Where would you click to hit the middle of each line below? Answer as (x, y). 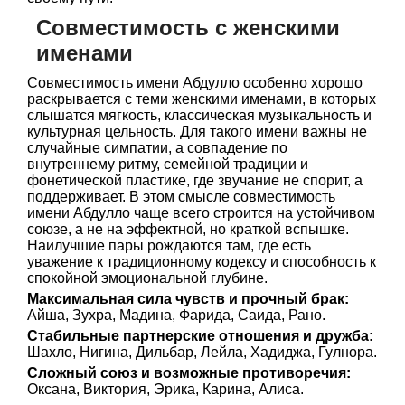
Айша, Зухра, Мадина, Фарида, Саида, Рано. (176, 315)
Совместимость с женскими (188, 28)
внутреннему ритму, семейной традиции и (168, 164)
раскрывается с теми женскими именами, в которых (202, 99)
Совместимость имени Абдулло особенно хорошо (195, 83)
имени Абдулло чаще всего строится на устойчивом (201, 213)
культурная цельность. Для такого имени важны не (197, 132)
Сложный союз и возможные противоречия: (189, 373)
